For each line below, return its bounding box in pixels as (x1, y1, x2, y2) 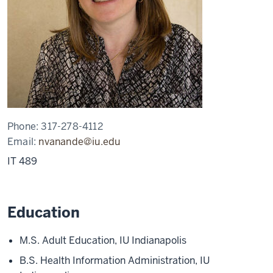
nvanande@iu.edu (38, 135, 121, 148)
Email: (7, 135, 39, 148)
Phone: (7, 120, 41, 133)
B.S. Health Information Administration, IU (19, 254, 210, 267)
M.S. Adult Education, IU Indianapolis (19, 234, 186, 247)
